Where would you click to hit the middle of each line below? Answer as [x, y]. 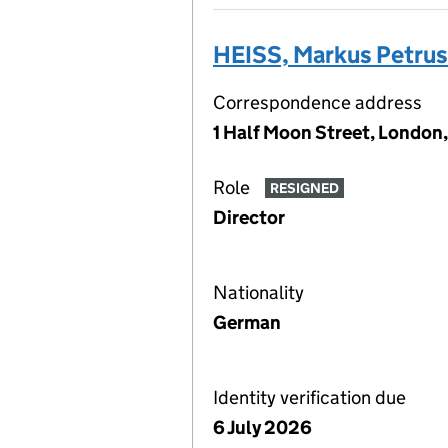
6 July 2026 [262, 427]
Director [249, 217]
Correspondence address [317, 102]
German [247, 322]
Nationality [258, 292]
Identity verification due [309, 397]
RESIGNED [304, 188]
